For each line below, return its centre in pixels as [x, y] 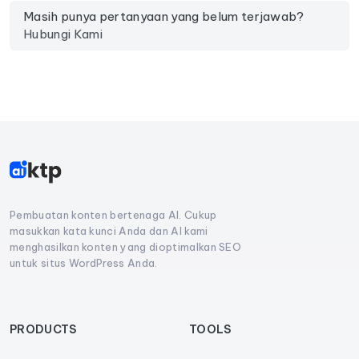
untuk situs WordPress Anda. [84, 263]
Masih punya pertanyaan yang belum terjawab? [164, 17]
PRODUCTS [43, 330]
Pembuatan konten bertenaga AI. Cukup [113, 215]
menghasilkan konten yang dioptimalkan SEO [126, 247]
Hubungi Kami [63, 34]
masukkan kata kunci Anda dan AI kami [109, 231]
